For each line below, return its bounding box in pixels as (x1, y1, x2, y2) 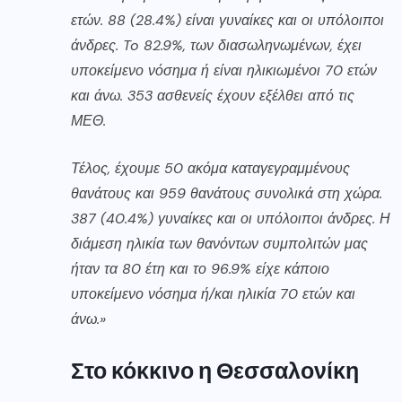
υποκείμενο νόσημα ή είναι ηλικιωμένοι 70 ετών (71, 60, 377, 80)
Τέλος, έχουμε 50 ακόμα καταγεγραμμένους (71, 158, 350, 178)
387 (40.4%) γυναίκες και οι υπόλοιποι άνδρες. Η (71, 208, 390, 228)
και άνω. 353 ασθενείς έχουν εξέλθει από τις (71, 85, 354, 105)
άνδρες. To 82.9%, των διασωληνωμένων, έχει (71, 35, 362, 55)
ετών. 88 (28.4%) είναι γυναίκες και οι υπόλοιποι (71, 10, 384, 30)
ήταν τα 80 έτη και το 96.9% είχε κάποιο (71, 258, 329, 278)
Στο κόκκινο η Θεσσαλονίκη (71, 354, 359, 384)
